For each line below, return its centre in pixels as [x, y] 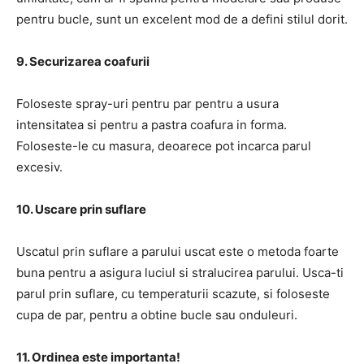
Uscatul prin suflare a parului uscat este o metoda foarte [178, 251]
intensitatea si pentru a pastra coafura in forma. [152, 124]
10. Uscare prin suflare [81, 209]
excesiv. [39, 167]
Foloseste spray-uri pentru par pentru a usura [147, 103]
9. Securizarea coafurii [83, 61]
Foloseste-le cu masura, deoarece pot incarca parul [164, 145]
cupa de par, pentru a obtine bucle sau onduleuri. [157, 314]
